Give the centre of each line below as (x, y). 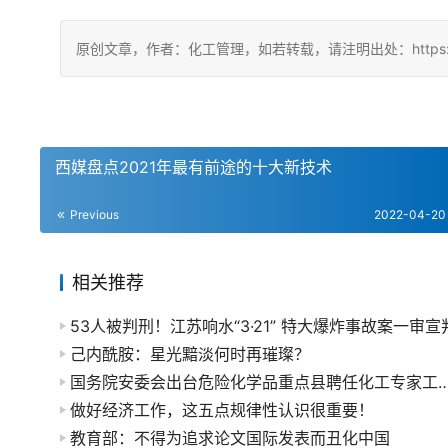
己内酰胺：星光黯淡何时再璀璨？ (190, 354)
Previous (93, 214)
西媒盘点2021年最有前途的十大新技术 (193, 167)
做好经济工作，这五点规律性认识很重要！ (222, 410)
